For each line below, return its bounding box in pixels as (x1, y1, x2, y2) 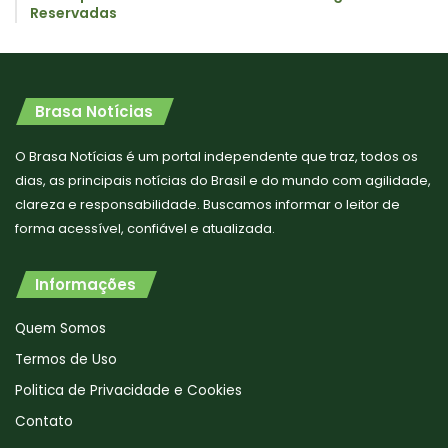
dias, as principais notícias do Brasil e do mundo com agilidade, (15, 171, 431, 191)
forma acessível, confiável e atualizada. (15, 219, 275, 239)
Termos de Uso (15, 350, 117, 370)
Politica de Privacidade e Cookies (15, 381, 242, 401)
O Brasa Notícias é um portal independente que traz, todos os (15, 147, 418, 167)
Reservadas (30, 3, 117, 24)
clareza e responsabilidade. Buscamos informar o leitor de (15, 195, 400, 215)
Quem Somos (15, 319, 106, 339)
